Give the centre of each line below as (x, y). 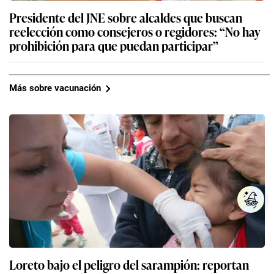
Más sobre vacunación (55, 88)
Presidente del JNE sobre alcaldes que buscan (126, 17)
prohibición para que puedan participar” (114, 45)
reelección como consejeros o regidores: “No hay (135, 31)
